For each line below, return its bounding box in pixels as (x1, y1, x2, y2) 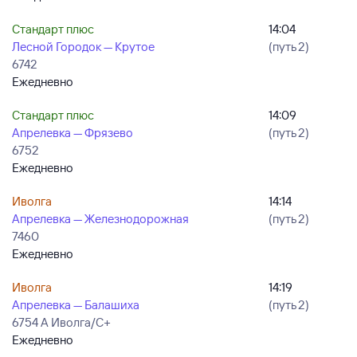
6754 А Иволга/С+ (12, 315, 111, 330)
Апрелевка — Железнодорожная (12, 211, 189, 226)
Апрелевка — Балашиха (12, 297, 139, 312)
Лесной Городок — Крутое (12, 39, 155, 54)
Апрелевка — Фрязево (12, 125, 133, 140)
